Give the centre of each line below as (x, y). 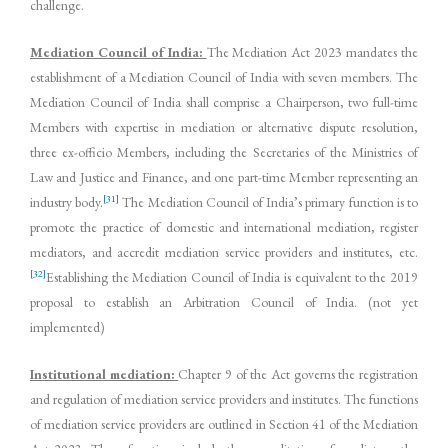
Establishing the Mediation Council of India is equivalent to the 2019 (232, 276)
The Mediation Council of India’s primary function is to (269, 201)
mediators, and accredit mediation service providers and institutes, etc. (224, 251)
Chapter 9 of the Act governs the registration (298, 373)
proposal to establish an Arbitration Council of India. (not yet (224, 301)
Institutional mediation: (104, 373)
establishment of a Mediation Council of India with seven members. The (224, 76)
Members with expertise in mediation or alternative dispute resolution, (224, 126)
